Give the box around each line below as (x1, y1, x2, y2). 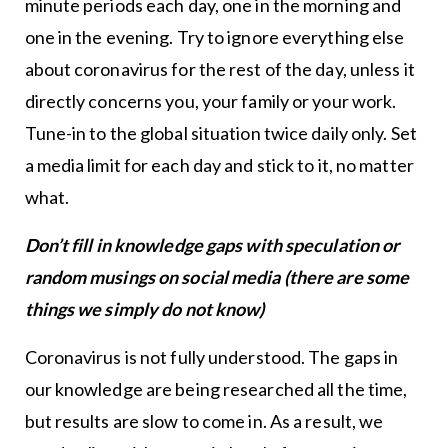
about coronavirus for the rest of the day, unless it (24, 58, 415, 81)
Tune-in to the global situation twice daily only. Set (24, 122, 417, 145)
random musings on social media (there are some (24, 266, 410, 289)
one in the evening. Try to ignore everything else (24, 26, 405, 49)
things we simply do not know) (24, 298, 265, 321)
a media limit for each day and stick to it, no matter (24, 154, 414, 177)
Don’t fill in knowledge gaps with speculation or (24, 234, 400, 257)
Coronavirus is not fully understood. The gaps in (24, 346, 399, 369)
